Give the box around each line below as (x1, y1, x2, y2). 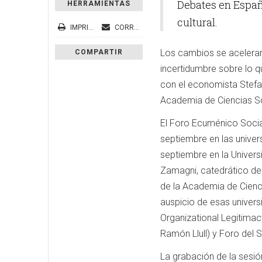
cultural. (177, 15, 218, 29)
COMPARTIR (75, 48, 123, 56)
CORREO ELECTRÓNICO (113, 23, 134, 32)
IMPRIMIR (68, 23, 88, 32)
